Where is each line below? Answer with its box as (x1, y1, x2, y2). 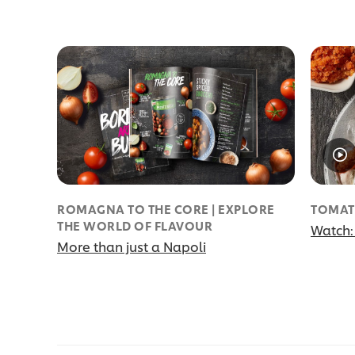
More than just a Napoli (57, 237, 206, 256)
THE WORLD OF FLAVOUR (57, 217, 212, 235)
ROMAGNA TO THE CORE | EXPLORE (57, 200, 275, 218)
